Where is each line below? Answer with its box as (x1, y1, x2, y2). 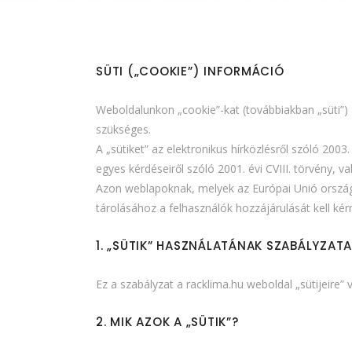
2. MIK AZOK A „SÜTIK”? (96, 313, 239, 330)
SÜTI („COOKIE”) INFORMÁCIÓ (96, 62, 284, 79)
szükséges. (96, 121, 151, 137)
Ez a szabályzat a (96, 276, 186, 291)
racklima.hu (186, 276, 244, 291)
